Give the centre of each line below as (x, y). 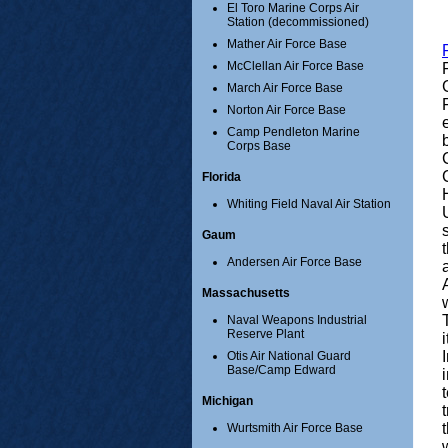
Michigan (227, 401)
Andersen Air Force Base (294, 262)
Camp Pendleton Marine (293, 132)
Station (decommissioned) (298, 22)
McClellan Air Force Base (295, 66)
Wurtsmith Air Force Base (295, 428)
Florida (221, 177)
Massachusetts (246, 293)
